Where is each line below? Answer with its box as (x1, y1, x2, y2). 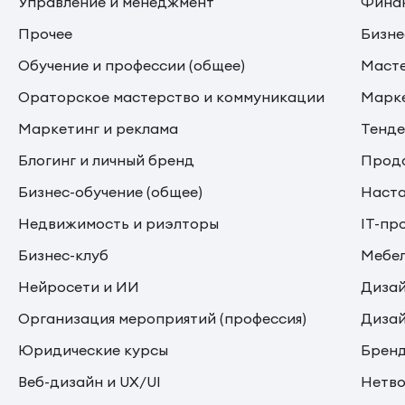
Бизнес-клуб (18, 246, 108, 265)
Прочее (18, 24, 72, 43)
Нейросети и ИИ (18, 278, 139, 297)
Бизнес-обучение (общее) (18, 183, 202, 202)
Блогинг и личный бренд (18, 151, 194, 170)
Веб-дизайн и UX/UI (18, 372, 161, 391)
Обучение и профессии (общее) (18, 56, 245, 75)
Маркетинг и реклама (18, 119, 178, 138)
